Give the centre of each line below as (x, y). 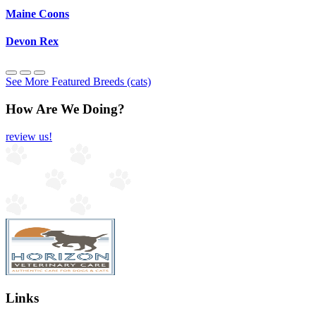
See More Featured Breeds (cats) (78, 82)
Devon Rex (32, 41)
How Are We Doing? (65, 109)
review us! (29, 136)
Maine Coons (37, 13)
